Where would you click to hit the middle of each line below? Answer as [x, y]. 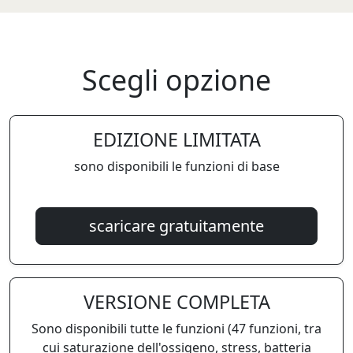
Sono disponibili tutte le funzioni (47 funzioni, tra [176, 329]
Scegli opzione [176, 80]
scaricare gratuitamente [176, 226]
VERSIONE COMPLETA [176, 302]
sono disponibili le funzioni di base [176, 166]
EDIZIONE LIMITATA [176, 139]
